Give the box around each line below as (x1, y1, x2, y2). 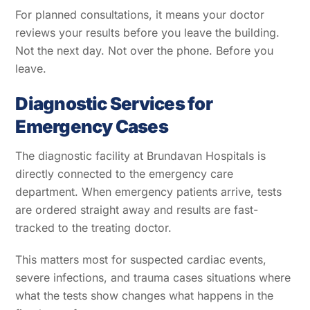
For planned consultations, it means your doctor (15, 7, 265, 21)
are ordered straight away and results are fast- (15, 202, 259, 217)
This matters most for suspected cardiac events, (15, 253, 267, 267)
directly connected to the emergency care (15, 166, 234, 181)
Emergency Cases (15, 115, 168, 137)
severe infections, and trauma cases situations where (15, 271, 291, 285)
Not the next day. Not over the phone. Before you (15, 43, 274, 57)
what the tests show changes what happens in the (15, 289, 274, 303)
